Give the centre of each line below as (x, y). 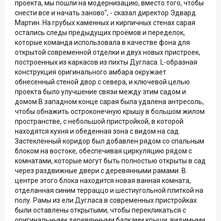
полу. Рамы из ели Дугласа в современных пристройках (106, 200)
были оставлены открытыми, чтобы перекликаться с (100, 210)
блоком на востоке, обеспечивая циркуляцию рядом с (103, 151)
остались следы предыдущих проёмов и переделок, (100, 32)
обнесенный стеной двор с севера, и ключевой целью (102, 82)
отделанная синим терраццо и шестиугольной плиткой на (109, 190)
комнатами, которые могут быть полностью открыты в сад (110, 161)
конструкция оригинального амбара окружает (91, 72)
